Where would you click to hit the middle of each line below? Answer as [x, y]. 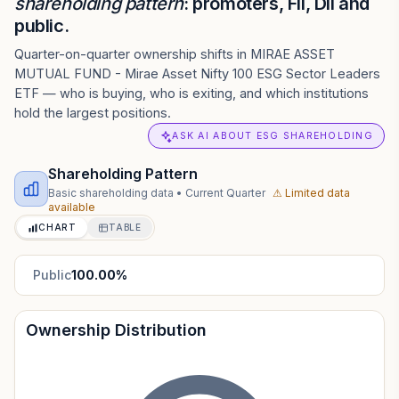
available [72, 207]
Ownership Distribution [116, 330]
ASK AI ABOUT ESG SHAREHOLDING [273, 136]
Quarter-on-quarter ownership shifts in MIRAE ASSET [175, 54]
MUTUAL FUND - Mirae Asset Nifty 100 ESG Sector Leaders [197, 73]
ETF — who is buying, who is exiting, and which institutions [191, 93]
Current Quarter [226, 193]
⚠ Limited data [312, 193]
